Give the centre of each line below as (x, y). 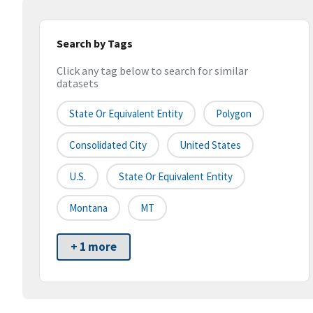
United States (210, 145)
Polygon (234, 114)
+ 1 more (94, 247)
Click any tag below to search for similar (152, 71)
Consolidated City (108, 145)
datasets (78, 83)
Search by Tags (95, 43)
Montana (88, 208)
